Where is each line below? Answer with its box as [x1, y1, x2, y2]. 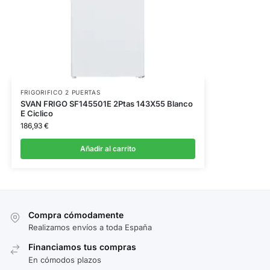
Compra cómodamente [28, 209, 124, 220]
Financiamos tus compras [28, 242, 136, 253]
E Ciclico [20, 108, 53, 118]
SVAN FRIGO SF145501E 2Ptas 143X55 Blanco [20, 98, 193, 108]
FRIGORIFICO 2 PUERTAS [20, 88, 101, 96]
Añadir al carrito [80, 143, 136, 153]
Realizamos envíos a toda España [28, 222, 152, 233]
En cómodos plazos [28, 254, 101, 265]
